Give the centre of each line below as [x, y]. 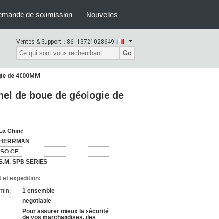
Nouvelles [102, 14]
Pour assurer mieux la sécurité [66, 211]
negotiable [37, 201]
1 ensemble [39, 191]
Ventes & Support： [42, 42]
